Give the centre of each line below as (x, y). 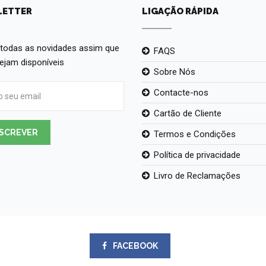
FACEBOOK (134, 246)
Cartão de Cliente (188, 114)
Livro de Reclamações (197, 176)
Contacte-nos (181, 93)
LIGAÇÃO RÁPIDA (180, 12)
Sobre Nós (175, 72)
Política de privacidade (197, 155)
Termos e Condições (195, 134)
